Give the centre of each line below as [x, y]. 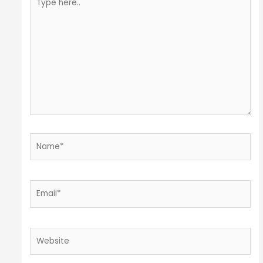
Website [46, 234]
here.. [41, 9]
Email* [42, 187]
